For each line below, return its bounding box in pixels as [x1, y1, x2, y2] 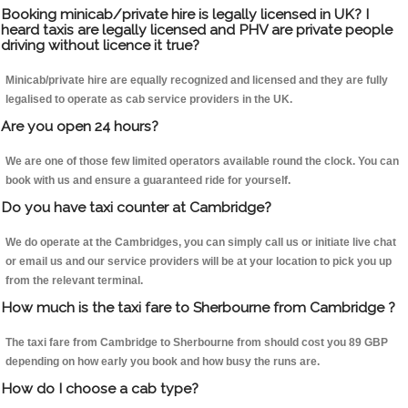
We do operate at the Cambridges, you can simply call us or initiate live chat [5, 236, 396, 250]
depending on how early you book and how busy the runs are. [5, 355, 320, 369]
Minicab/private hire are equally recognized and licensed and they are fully [5, 74, 388, 87]
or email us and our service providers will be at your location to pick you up [5, 255, 392, 269]
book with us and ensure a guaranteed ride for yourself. [5, 174, 291, 188]
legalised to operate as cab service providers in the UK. [5, 93, 292, 107]
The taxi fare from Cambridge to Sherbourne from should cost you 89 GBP [5, 336, 388, 350]
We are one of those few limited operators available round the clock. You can [5, 155, 399, 168]
